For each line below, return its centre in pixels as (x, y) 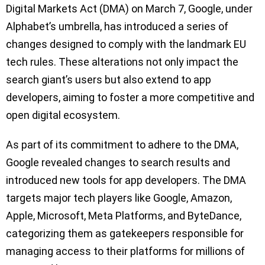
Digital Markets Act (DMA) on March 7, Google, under (129, 9)
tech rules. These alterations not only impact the (122, 62)
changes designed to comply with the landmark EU (126, 44)
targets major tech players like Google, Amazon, (119, 198)
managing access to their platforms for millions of (125, 251)
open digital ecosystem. (63, 115)
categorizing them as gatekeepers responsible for (125, 234)
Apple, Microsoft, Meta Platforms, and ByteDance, (124, 216)
